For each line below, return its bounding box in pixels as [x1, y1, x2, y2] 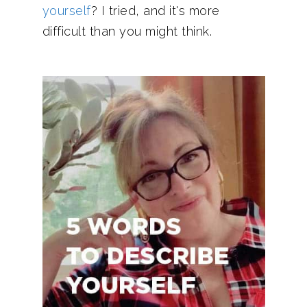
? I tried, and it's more [90, 3, 220, 18]
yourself [42, 3, 91, 18]
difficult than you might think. [42, 23, 212, 38]
